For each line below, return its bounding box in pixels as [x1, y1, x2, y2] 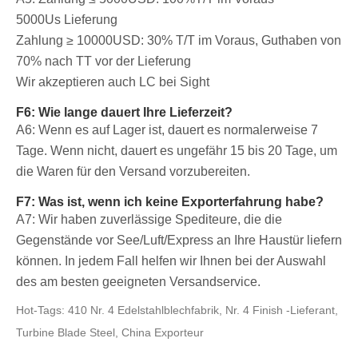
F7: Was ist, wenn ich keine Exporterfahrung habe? [16, 195, 324, 209]
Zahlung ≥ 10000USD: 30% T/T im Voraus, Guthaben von [16, 34, 341, 48]
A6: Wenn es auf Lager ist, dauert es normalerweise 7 [16, 123, 318, 137]
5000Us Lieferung [16, 13, 117, 27]
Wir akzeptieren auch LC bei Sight [16, 75, 209, 89]
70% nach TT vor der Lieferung [16, 54, 191, 69]
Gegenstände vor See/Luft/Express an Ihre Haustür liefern [16, 233, 342, 248]
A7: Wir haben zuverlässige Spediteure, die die [16, 213, 282, 227]
